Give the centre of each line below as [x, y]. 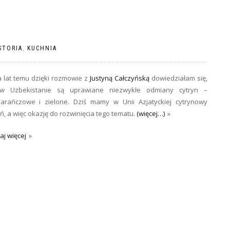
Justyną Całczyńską [119, 78]
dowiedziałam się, [178, 78]
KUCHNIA [42, 48]
